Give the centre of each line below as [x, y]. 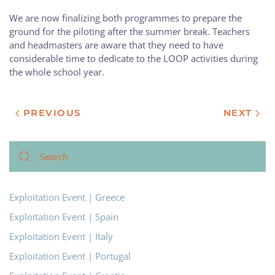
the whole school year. [57, 72]
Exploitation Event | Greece [67, 197]
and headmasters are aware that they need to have [116, 45]
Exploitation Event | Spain [64, 216]
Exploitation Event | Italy [61, 236]
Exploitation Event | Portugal [70, 256]
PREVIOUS [50, 112]
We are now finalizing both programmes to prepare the [126, 17]
